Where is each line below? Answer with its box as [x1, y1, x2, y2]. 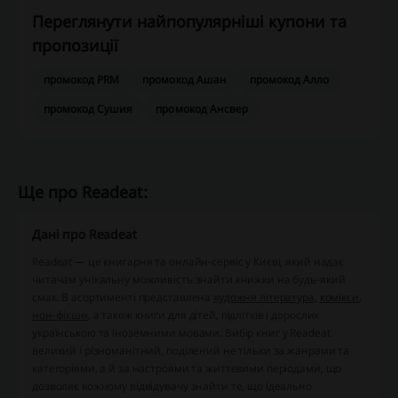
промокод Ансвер [155, 101, 248, 117]
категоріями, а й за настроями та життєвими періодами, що [32, 361, 342, 377]
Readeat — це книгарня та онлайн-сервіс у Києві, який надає [32, 254, 345, 270]
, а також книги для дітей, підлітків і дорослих [87, 307, 320, 323]
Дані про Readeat [32, 226, 137, 243]
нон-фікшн [32, 307, 88, 323]
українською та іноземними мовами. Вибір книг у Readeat [32, 325, 330, 341]
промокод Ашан [142, 72, 227, 88]
